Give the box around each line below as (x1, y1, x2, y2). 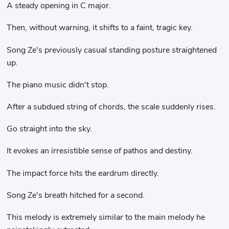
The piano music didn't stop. (7, 79, 109, 90)
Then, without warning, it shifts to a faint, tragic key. (7, 22, 193, 34)
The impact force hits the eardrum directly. (7, 167, 159, 179)
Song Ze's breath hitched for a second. (7, 189, 145, 201)
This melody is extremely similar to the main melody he (7, 212, 205, 223)
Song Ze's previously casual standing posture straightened (7, 44, 217, 56)
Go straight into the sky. (7, 123, 93, 135)
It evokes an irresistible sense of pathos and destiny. (7, 145, 193, 157)
